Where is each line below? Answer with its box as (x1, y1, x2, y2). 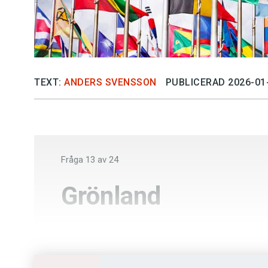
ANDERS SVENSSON (64, 76, 157, 88)
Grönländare (77, 227, 144, 242)
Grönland (61, 181, 161, 211)
